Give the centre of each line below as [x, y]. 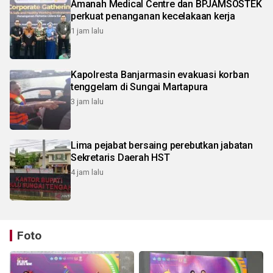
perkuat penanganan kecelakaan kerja [153, 16]
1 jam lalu [87, 31]
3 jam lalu [87, 102]
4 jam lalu [87, 172]
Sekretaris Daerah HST [120, 158]
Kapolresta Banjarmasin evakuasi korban [160, 75]
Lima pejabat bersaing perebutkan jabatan [162, 146]
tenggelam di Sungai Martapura [140, 87]
